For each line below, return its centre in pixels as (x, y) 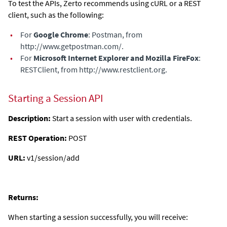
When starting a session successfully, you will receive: (98, 217)
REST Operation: (38, 138)
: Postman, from (115, 34)
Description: (29, 118)
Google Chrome (61, 34)
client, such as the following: (56, 14)
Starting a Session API (55, 99)
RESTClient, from (50, 69)
